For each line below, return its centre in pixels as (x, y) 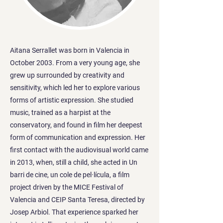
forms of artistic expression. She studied (72, 100)
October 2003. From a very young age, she (75, 62)
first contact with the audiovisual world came (79, 150)
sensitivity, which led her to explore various (75, 87)
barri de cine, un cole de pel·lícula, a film (70, 174)
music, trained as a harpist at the (60, 112)
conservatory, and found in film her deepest (76, 125)
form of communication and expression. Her (78, 137)
